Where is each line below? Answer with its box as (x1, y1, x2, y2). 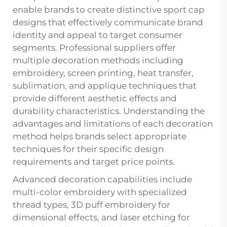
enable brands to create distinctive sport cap (13, 5, 205, 15)
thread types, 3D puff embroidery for (13, 200, 170, 210)
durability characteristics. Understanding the (13, 106, 205, 117)
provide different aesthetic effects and (13, 93, 177, 104)
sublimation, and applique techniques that (13, 81, 197, 91)
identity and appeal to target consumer (13, 30, 182, 41)
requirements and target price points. (13, 157, 175, 167)
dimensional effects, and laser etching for (13, 212, 190, 223)
